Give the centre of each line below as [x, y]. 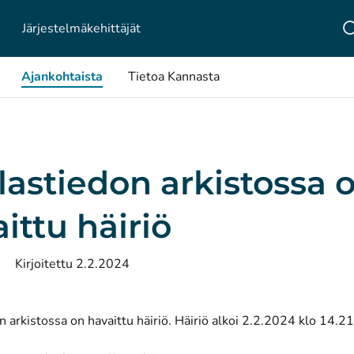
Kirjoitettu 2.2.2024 [72, 264]
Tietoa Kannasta [174, 77]
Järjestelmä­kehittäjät [81, 28]
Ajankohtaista [62, 77]
